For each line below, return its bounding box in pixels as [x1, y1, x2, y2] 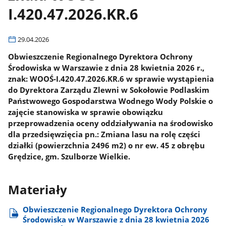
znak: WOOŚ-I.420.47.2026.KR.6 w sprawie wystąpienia [8, 73, 214, 84]
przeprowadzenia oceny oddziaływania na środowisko [8, 118, 213, 128]
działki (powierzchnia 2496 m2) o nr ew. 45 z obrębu [8, 140, 205, 150]
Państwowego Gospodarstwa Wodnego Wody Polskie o [8, 95, 213, 106]
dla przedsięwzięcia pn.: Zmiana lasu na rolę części [8, 129, 201, 139]
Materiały [8, 182, 68, 198]
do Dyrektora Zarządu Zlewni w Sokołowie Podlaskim [8, 84, 210, 95]
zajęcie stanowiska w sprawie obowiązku [8, 106, 163, 117]
